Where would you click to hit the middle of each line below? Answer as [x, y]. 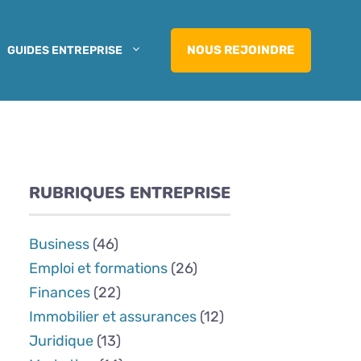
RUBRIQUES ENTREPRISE [130, 193]
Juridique [61, 341]
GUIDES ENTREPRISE [65, 50]
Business [59, 245]
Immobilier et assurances [113, 317]
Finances [60, 293]
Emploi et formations [98, 269]
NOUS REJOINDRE [241, 50]
